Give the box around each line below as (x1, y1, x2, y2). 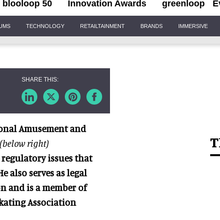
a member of (33, 182, 87, 193)
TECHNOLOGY (26, 23, 64, 29)
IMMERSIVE (178, 23, 208, 29)
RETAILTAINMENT (80, 23, 125, 29)
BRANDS (140, 23, 163, 29)
